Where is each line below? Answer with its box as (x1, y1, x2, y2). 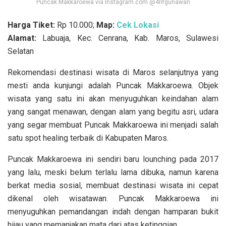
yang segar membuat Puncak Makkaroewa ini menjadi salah (8, 120, 218, 130)
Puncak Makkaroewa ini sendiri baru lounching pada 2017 (8, 154, 218, 164)
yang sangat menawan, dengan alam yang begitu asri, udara (8, 107, 218, 117)
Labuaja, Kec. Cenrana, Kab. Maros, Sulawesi (36, 33, 218, 43)
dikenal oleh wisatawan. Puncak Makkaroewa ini (8, 194, 218, 204)
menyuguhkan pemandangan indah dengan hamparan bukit (8, 207, 218, 217)
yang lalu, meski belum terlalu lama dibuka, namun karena (8, 167, 218, 178)
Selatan (8, 46, 34, 56)
